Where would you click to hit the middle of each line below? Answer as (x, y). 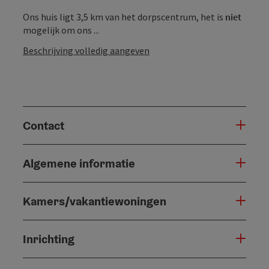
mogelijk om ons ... (61, 30)
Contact (44, 125)
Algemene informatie (79, 163)
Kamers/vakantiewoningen (95, 201)
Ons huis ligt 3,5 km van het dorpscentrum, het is (124, 17)
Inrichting (49, 239)
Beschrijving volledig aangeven (86, 50)
